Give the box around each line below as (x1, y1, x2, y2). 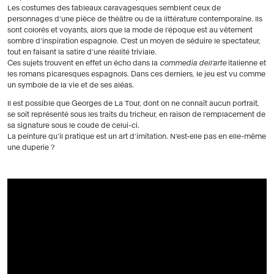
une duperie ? (7, 143, 54, 151)
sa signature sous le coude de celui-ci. (7, 121, 139, 129)
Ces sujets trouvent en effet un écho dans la (7, 59, 160, 67)
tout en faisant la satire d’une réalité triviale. (7, 48, 157, 56)
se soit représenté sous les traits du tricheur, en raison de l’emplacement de (7, 110, 265, 118)
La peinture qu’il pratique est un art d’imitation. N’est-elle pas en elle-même (7, 132, 266, 140)
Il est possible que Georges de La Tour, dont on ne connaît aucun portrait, (7, 99, 259, 107)
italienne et (228, 59, 266, 67)
